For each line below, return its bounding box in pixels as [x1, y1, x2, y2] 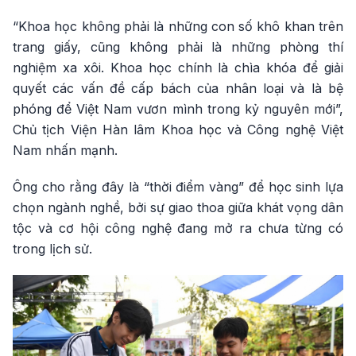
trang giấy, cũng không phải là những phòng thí [13, 39, 343, 56]
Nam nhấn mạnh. [13, 142, 118, 159]
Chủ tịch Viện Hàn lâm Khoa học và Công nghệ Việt [13, 122, 343, 138]
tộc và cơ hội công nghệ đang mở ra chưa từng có [13, 220, 343, 237]
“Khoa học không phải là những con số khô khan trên [13, 18, 343, 35]
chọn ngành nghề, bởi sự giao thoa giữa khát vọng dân [13, 199, 343, 216]
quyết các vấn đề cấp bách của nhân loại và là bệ [13, 80, 343, 97]
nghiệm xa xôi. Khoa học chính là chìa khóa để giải [13, 60, 343, 76]
